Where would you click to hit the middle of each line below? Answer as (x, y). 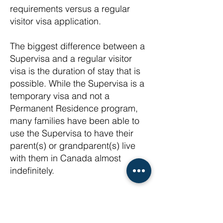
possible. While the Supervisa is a (77, 83)
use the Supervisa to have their (72, 133)
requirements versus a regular (70, 9)
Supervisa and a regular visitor (71, 58)
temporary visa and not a (60, 96)
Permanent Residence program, (74, 108)
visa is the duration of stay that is (75, 71)
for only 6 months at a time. (64, 208)
